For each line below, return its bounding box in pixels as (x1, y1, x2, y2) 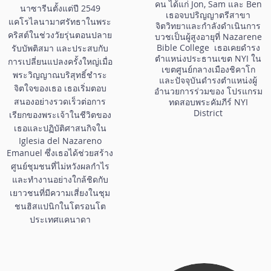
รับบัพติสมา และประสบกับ (11, 42, 108, 54)
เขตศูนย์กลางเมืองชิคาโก (161, 63, 255, 75)
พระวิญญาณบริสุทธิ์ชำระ (13, 68, 107, 80)
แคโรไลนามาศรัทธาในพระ (8, 15, 111, 27)
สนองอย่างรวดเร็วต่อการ (14, 95, 106, 107)
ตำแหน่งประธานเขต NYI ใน (155, 52, 261, 64)
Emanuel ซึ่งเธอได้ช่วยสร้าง (7, 146, 113, 158)
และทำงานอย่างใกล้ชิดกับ (11, 173, 108, 185)
